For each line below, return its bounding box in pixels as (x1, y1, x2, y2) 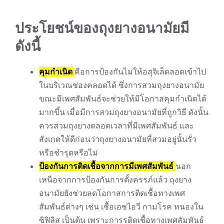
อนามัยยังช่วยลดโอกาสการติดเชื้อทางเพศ (39, 187, 185, 198)
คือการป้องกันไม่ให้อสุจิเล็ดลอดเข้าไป (74, 66, 206, 76)
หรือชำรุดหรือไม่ (39, 147, 98, 157)
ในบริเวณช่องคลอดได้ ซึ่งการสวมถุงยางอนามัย (39, 79, 204, 90)
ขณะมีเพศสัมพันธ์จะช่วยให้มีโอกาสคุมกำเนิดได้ (39, 93, 206, 103)
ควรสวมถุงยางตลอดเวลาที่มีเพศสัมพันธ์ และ (39, 120, 194, 130)
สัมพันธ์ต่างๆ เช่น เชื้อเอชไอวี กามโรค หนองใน (39, 201, 203, 211)
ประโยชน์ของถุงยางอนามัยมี (15, 19, 189, 36)
